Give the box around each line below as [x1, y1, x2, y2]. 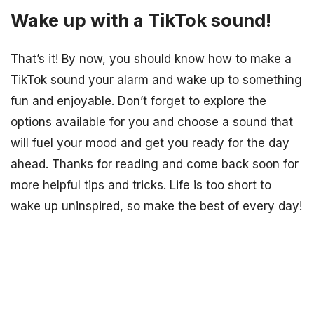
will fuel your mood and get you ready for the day [11, 135, 289, 150]
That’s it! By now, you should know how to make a [11, 51, 292, 66]
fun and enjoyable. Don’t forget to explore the [11, 93, 266, 108]
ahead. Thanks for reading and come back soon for [11, 156, 299, 171]
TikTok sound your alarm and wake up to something [11, 72, 302, 87]
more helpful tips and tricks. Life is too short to [11, 177, 271, 192]
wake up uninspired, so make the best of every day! [11, 198, 302, 213]
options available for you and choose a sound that [11, 114, 293, 129]
